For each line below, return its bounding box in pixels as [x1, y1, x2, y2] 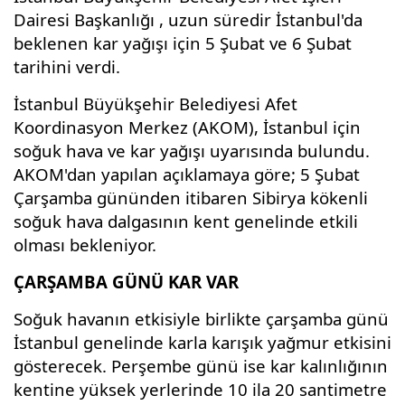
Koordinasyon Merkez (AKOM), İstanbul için [14, 115, 361, 138]
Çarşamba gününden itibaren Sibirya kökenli [14, 185, 368, 209]
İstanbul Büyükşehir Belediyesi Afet [14, 91, 297, 115]
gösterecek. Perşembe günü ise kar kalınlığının [14, 353, 388, 377]
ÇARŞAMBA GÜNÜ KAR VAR [14, 269, 239, 293]
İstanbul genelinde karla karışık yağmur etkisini [14, 330, 391, 353]
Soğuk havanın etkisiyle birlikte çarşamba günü [14, 306, 389, 330]
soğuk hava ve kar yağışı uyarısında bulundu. [14, 138, 370, 162]
